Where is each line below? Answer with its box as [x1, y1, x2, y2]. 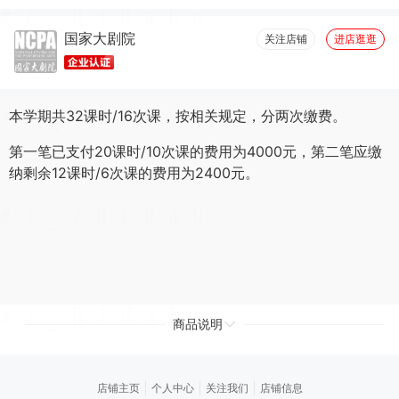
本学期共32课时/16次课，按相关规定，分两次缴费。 [9, 107, 346, 125]
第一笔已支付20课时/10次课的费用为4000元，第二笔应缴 [9, 142, 382, 160]
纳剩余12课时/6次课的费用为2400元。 [9, 164, 259, 182]
